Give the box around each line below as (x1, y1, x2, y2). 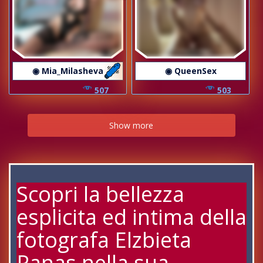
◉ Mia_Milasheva (32, 65, 103, 76)
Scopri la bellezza (16, 179, 184, 208)
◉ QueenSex (164, 65, 217, 76)
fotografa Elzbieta (16, 225, 191, 254)
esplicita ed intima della (16, 202, 247, 231)
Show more (109, 119, 154, 131)
